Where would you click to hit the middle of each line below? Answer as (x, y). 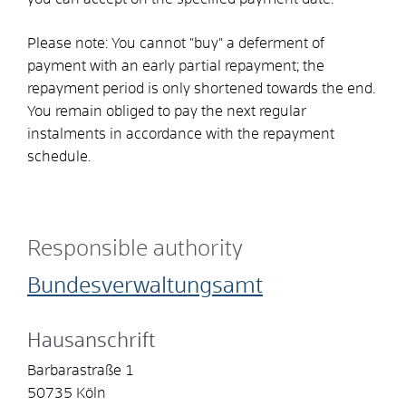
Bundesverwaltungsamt (145, 286)
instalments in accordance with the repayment (181, 134)
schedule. (59, 156)
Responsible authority (135, 249)
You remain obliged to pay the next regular (167, 111)
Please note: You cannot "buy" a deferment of (176, 43)
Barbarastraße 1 (81, 370)
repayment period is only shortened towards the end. (201, 88)
